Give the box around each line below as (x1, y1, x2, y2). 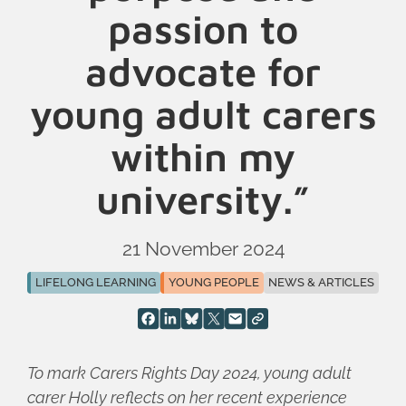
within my (111, 133, 295, 180)
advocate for (85, 48, 321, 95)
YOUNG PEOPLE (169, 275, 259, 289)
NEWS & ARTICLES (267, 275, 374, 289)
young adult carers (29, 91, 377, 138)
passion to (108, 5, 298, 53)
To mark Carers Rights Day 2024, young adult (27, 363, 352, 383)
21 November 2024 (121, 237, 285, 260)
